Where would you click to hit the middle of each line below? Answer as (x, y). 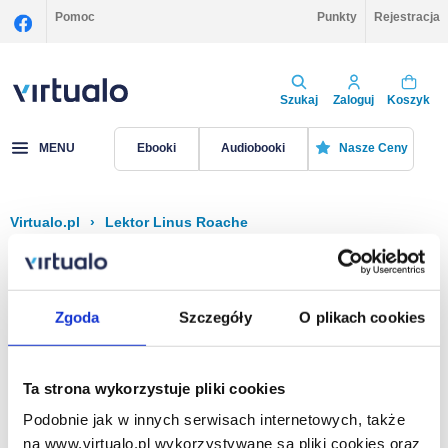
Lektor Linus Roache (176, 222)
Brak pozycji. (75, 361)
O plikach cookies (362, 317)
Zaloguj (353, 99)
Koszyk (408, 99)
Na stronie (313, 431)
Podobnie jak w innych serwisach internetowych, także (214, 419)
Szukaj (298, 99)
